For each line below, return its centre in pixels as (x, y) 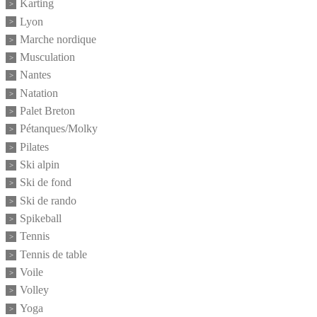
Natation (39, 93)
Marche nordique (58, 40)
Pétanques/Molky (59, 129)
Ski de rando (48, 201)
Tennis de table (53, 255)
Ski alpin (40, 165)
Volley (34, 290)
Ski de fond (46, 183)
